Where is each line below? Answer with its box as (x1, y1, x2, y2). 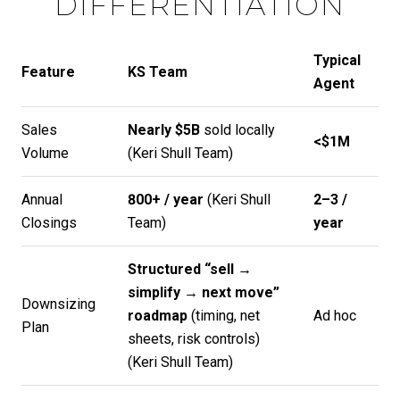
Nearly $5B (127, 121, 200, 138)
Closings (21, 213, 77, 231)
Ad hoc (312, 306, 356, 324)
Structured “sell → (127, 260, 252, 278)
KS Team (127, 62, 187, 80)
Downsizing (21, 295, 96, 312)
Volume (21, 144, 69, 162)
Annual (21, 190, 62, 208)
